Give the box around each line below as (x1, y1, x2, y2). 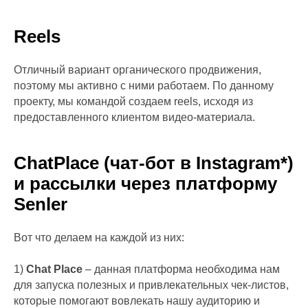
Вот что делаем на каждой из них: (14, 231, 184, 243)
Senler (14, 193, 67, 214)
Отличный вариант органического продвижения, (14, 63, 261, 76)
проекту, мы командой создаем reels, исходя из (14, 95, 253, 107)
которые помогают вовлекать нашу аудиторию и (14, 294, 260, 307)
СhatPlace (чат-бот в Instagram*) (14, 152, 294, 173)
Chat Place (26, 263, 82, 275)
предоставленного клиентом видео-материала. (14, 111, 255, 123)
